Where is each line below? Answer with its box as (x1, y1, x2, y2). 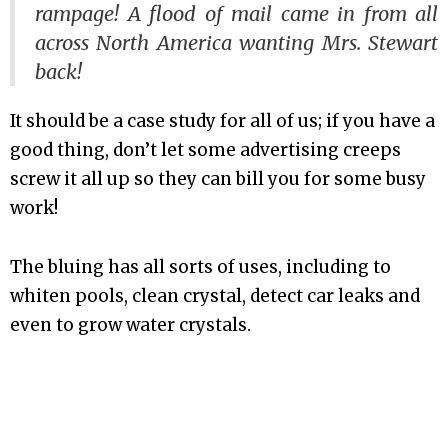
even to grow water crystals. (10, 314, 251, 337)
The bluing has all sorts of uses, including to (10, 256, 391, 279)
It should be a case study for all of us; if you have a (10, 110, 435, 133)
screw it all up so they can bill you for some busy (10, 168, 426, 191)
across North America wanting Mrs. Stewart (35, 29, 438, 55)
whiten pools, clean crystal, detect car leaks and (10, 285, 420, 308)
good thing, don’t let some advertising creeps (10, 139, 401, 162)
